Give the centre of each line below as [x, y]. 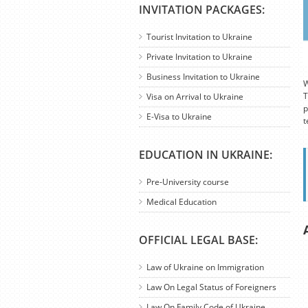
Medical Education [181, 202]
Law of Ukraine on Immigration [205, 267]
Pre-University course [188, 182]
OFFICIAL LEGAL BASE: [198, 240]
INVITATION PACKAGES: [202, 10]
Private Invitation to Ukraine [199, 57]
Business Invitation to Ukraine [203, 77]
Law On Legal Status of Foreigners [211, 287]
